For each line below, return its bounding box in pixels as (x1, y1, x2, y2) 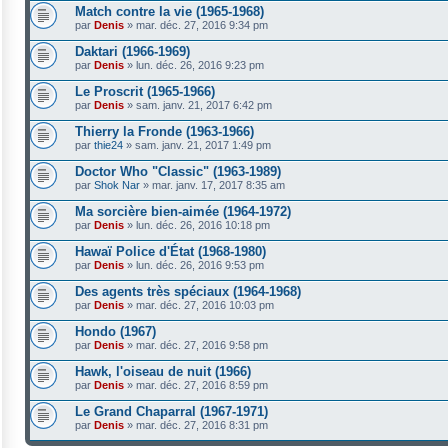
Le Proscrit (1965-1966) (75, 84, 215, 99)
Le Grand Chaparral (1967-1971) (75, 404, 268, 419)
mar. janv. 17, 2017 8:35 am (152, 179, 285, 191)
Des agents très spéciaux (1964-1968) (75, 284, 301, 299)
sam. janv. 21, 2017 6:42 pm (136, 99, 272, 111)
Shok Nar (94, 179, 140, 191)
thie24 (94, 139, 123, 151)
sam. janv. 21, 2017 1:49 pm (135, 139, 271, 151)
